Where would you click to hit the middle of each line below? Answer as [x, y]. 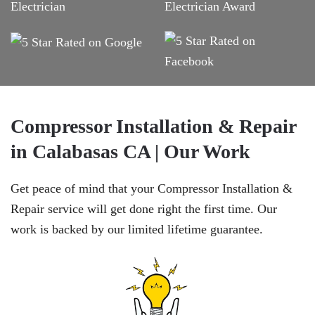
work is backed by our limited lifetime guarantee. [137, 230]
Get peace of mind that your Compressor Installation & [152, 189]
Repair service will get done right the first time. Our [144, 209]
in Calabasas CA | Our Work [130, 152]
